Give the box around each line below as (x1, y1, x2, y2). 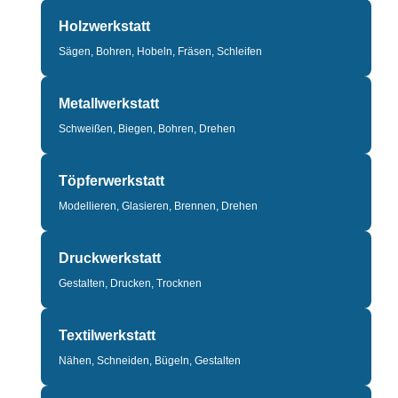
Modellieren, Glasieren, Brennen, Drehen (59, 200, 258, 212)
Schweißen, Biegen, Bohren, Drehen (59, 123, 235, 135)
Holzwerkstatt (59, 19, 150, 34)
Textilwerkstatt (59, 328, 155, 343)
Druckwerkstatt (59, 251, 161, 266)
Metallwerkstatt (59, 96, 159, 111)
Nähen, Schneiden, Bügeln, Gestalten (59, 354, 241, 367)
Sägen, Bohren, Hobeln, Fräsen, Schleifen (59, 45, 262, 58)
